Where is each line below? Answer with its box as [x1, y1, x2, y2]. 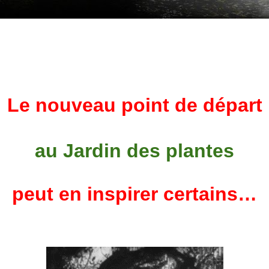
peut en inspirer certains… [12, 183, 257, 205]
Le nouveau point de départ [7, 94, 262, 116]
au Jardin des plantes [35, 140, 234, 162]
